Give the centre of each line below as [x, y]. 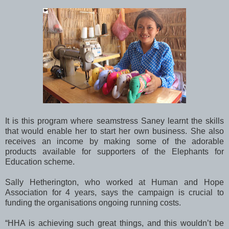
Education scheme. [40, 162]
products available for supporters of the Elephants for [114, 151]
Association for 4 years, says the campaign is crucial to [114, 192]
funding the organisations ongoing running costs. [93, 202]
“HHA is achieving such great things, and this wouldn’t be [114, 223]
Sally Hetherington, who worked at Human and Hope [114, 182]
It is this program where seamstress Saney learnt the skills [114, 121]
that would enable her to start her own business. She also [114, 131]
